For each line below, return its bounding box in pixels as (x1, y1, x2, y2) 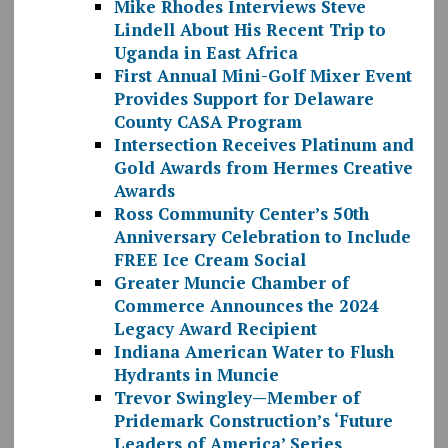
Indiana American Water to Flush (113, 340, 394, 364)
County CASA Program (113, 110, 302, 134)
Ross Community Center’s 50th (113, 202, 369, 226)
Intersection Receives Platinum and (113, 133, 414, 157)
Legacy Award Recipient (113, 317, 317, 341)
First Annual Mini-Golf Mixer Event (113, 64, 412, 88)
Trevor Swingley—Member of (113, 386, 360, 410)
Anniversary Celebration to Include (113, 225, 411, 249)
